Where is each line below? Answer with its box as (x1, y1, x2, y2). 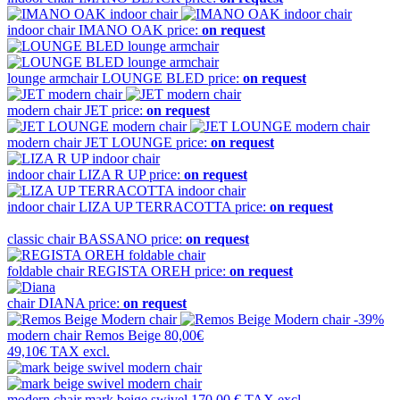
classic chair (7, 231, 79, 247)
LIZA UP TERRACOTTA (79, 199, 231, 215)
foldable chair (7, 263, 87, 279)
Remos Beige (85, 328, 161, 344)
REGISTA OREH (87, 263, 191, 279)
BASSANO (79, 231, 147, 247)
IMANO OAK (79, 22, 163, 38)
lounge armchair (7, 71, 102, 87)
